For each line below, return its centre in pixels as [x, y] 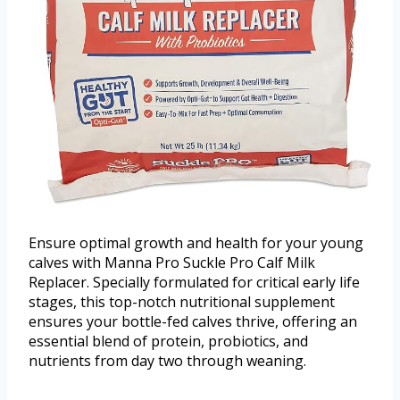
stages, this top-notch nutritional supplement [182, 302]
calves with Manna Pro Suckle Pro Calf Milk [172, 263]
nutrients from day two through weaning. [167, 361]
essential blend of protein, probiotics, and [168, 342]
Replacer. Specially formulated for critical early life [194, 283]
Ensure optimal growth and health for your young [196, 243]
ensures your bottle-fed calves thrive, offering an [193, 322]
